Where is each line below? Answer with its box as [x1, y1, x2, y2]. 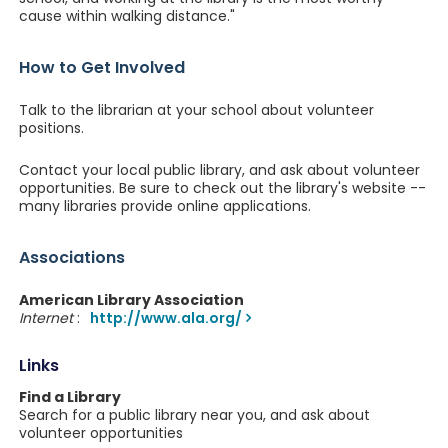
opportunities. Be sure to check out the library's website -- [18, 178, 426, 198]
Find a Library [18, 387, 121, 407]
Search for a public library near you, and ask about [18, 405, 370, 425]
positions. [18, 118, 84, 138]
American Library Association [18, 290, 244, 310]
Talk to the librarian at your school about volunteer [18, 100, 374, 120]
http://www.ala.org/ [89, 308, 242, 328]
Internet [18, 308, 73, 328]
